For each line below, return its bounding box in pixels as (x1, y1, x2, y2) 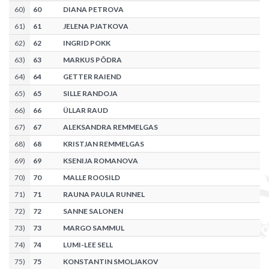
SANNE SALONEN (63, 207, 123, 216)
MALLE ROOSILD (63, 173, 120, 183)
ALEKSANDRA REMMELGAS (63, 122, 158, 132)
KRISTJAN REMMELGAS (63, 139, 144, 149)
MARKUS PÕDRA (63, 55, 122, 65)
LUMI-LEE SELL (63, 240, 113, 250)
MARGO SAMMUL (63, 223, 124, 233)
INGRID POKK (63, 38, 110, 48)
